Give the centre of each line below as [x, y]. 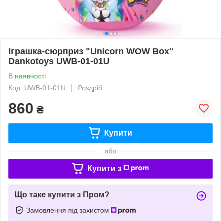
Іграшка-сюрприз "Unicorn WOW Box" [91, 51]
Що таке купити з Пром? [62, 194]
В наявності [27, 76]
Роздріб [90, 88]
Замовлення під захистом [69, 210]
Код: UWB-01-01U [37, 88]
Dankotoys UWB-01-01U [59, 61]
